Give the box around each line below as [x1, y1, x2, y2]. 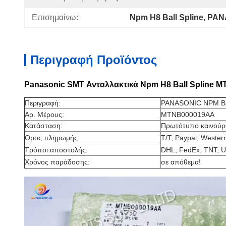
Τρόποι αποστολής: [25, 146, 88, 154]
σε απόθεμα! [161, 158, 201, 166]
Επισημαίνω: [32, 13, 78, 22]
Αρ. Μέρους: [25, 110, 64, 119]
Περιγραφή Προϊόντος [30, 53, 157, 67]
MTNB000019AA [161, 110, 214, 119]
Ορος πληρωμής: [25, 134, 80, 142]
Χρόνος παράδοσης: [25, 158, 90, 166]
